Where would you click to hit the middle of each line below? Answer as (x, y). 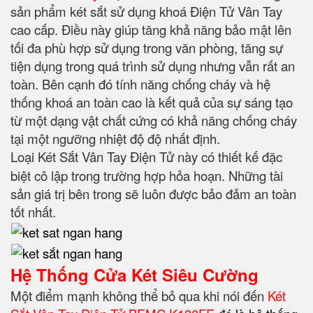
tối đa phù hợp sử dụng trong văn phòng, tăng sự (147, 48)
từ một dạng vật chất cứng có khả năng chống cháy (154, 121)
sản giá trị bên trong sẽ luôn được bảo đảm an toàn (153, 194)
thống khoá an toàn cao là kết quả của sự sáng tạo (152, 102)
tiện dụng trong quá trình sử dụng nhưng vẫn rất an (153, 66)
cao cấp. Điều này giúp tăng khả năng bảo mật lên (151, 30)
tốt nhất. (33, 212)
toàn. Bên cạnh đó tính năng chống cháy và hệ (140, 84)
